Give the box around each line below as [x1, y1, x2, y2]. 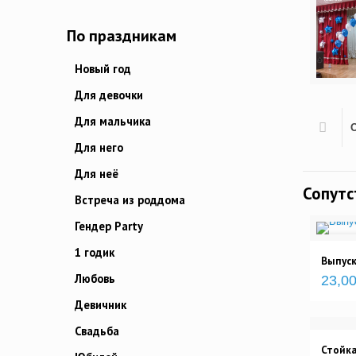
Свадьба [75, 323, 119, 339]
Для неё [75, 166, 118, 182]
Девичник [75, 297, 126, 313]
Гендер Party [75, 219, 143, 234]
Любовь [75, 271, 115, 287]
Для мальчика [75, 114, 151, 130]
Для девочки [75, 87, 143, 103]
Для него [75, 140, 123, 156]
